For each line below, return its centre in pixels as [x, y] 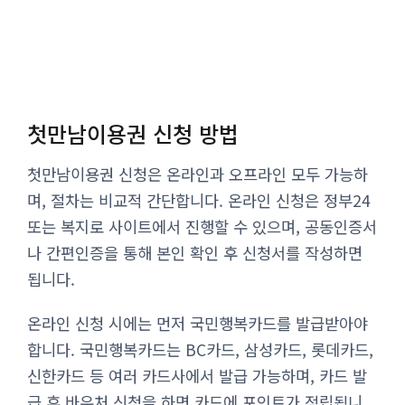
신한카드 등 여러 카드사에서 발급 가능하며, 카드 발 [197, 375]
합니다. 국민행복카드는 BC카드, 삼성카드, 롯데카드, [200, 349]
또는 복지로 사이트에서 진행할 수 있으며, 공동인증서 [202, 226]
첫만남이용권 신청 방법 [133, 133]
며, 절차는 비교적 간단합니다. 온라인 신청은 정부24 [199, 200]
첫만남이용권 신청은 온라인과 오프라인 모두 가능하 [198, 174]
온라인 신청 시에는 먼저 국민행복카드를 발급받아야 [198, 323]
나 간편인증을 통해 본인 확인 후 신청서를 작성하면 [195, 252]
